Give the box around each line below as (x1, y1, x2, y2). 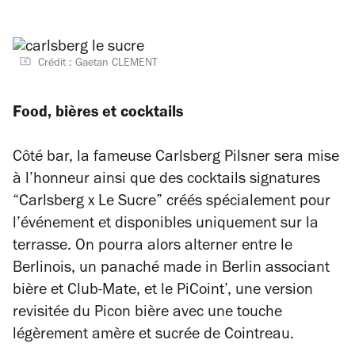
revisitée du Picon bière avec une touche (13, 306, 282, 322)
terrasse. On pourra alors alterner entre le (13, 239, 292, 255)
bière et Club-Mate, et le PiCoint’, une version (13, 284, 313, 300)
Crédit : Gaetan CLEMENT (38, 59, 158, 70)
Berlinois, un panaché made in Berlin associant (13, 261, 330, 277)
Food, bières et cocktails (13, 106, 183, 122)
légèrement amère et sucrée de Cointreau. (13, 328, 294, 344)
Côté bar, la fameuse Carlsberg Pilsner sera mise (13, 151, 339, 166)
